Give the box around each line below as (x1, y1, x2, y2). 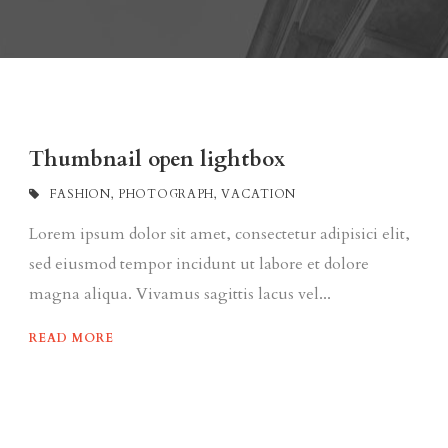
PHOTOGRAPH (118, 186, 215, 203)
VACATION (221, 186, 297, 203)
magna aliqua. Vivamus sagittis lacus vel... (29, 283, 331, 306)
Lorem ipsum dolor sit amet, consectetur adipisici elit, (29, 223, 410, 246)
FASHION (49, 186, 111, 203)
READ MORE (29, 330, 114, 347)
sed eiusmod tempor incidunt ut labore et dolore (29, 253, 369, 276)
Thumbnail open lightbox (29, 145, 285, 175)
